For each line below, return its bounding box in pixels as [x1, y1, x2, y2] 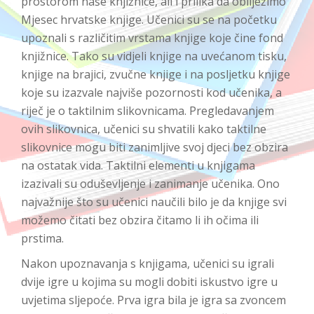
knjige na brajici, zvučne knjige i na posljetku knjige [21, 66, 290, 82]
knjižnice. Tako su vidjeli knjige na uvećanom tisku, [21, 48, 287, 64]
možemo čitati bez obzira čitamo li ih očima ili [21, 212, 259, 228]
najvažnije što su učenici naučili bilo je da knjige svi [21, 193, 287, 210]
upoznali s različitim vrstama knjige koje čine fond [21, 29, 283, 46]
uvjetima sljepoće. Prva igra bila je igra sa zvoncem [21, 292, 286, 308]
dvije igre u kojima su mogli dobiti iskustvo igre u [21, 273, 278, 289]
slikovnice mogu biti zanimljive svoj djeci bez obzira [21, 139, 288, 155]
